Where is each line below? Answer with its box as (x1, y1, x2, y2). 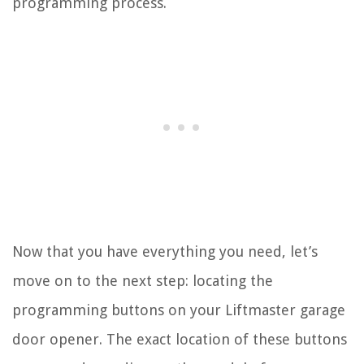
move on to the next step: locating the (12, 271, 273, 289)
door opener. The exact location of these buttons (12, 330, 347, 348)
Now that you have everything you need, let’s (12, 242, 318, 260)
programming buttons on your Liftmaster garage (12, 301, 345, 318)
